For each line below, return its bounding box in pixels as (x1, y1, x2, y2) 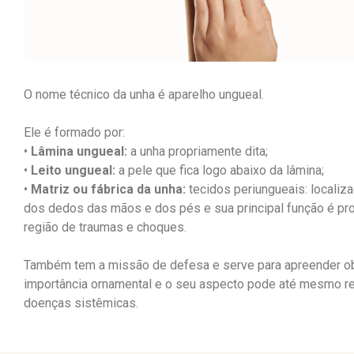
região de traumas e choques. (24, 219, 186, 235)
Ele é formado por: (24, 124, 125, 140)
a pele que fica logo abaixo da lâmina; (115, 162, 324, 178)
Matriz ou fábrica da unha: (31, 181, 186, 197)
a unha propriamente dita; (127, 143, 268, 159)
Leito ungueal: (31, 162, 115, 178)
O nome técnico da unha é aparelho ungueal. (24, 86, 264, 102)
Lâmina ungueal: (31, 143, 127, 159)
